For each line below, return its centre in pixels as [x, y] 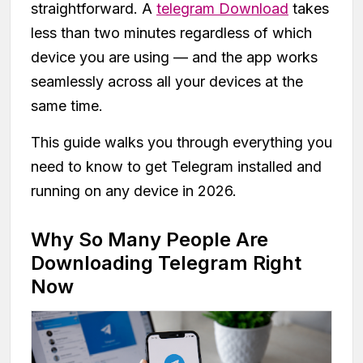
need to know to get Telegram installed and [176, 166]
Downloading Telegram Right [166, 263]
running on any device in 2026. [134, 190]
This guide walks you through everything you [181, 142]
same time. [67, 105]
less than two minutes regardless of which [171, 32]
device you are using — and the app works [174, 57]
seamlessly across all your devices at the [167, 81]
